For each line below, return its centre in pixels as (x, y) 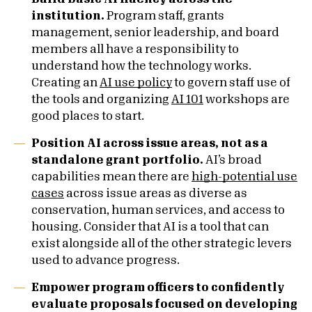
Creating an (65, 83)
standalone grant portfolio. (117, 160)
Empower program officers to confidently (158, 288)
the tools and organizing (101, 100)
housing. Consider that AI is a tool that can (150, 227)
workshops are (247, 100)
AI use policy (136, 83)
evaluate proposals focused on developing (164, 304)
